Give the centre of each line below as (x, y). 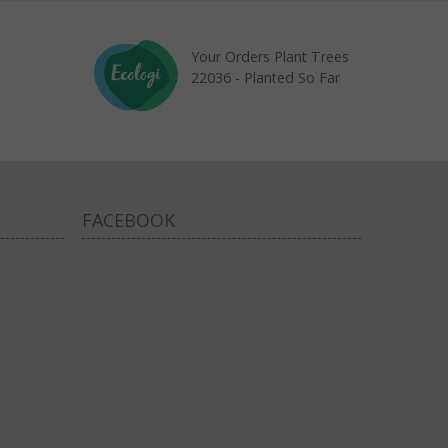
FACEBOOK (128, 219)
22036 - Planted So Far (266, 78)
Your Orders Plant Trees (270, 57)
